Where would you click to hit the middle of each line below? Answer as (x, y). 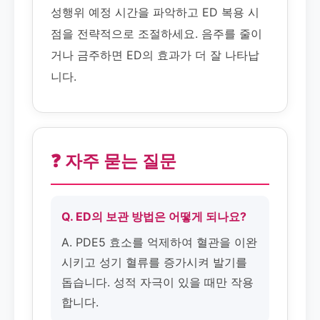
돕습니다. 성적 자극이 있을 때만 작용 (157, 282)
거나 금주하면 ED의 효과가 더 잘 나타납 (155, 55)
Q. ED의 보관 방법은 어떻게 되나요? (154, 216)
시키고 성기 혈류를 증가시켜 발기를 (154, 262)
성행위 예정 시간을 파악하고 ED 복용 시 (155, 12)
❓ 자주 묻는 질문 (114, 161)
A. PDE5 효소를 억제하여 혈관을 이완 (159, 242)
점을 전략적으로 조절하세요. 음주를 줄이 (156, 34)
